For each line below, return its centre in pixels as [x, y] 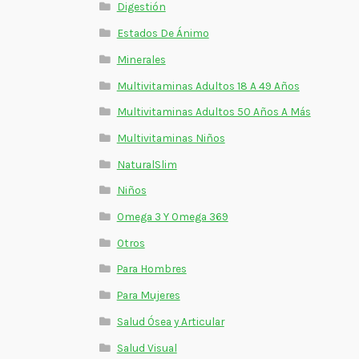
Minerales [141, 59]
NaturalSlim [147, 164]
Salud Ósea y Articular [170, 321]
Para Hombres [151, 269]
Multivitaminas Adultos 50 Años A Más [214, 112]
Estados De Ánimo [163, 33]
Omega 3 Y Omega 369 [172, 217]
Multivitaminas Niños [171, 137]
